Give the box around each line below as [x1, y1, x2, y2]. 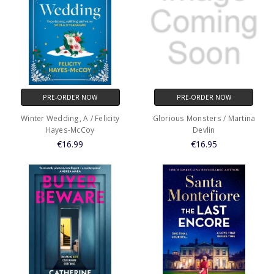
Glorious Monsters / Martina [152, 113, 256, 124]
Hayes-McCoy [45, 124, 95, 135]
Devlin [193, 124, 215, 135]
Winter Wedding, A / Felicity [21, 113, 120, 124]
